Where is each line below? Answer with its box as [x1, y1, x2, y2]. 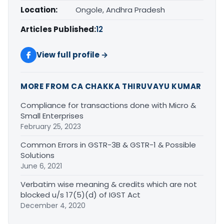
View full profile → [36, 49, 108, 60]
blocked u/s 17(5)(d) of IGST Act [20, 189, 140, 200]
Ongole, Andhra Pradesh [75, 4, 165, 15]
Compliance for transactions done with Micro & [20, 100, 196, 111]
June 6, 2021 [20, 161, 62, 171]
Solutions [20, 150, 54, 161]
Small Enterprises [20, 110, 83, 121]
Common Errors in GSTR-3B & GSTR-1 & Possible [20, 139, 196, 150]
